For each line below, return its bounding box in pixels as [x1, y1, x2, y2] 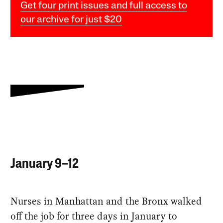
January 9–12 [10, 158, 79, 172]
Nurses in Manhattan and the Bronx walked [10, 194, 203, 208]
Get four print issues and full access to [20, 1, 188, 11]
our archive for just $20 [20, 15, 122, 25]
